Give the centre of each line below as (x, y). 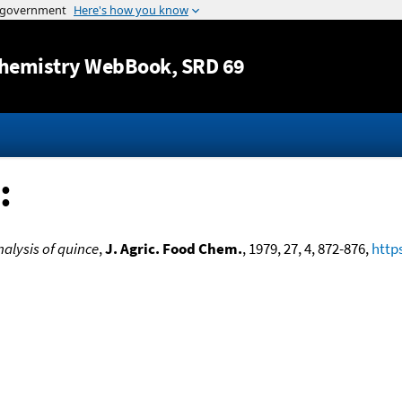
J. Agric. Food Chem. (173, 248)
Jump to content (201, 13)
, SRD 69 (208, 66)
